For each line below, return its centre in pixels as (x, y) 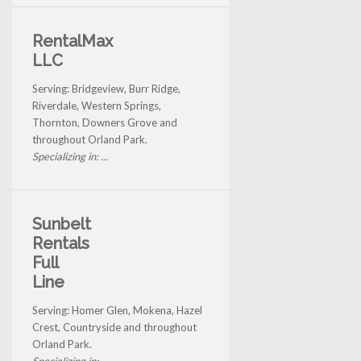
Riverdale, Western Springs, (97, 106)
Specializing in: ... (70, 157)
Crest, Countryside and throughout (114, 328)
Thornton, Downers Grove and (105, 123)
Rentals (61, 244)
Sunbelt (62, 224)
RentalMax (73, 41)
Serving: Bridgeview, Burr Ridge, (106, 89)
